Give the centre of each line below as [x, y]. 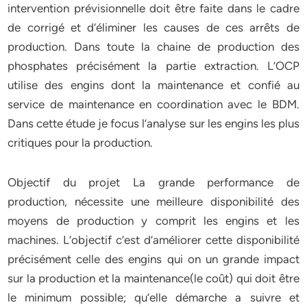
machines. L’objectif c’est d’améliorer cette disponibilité [153, 240]
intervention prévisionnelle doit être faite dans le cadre [153, 8]
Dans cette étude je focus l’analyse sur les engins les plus [153, 123]
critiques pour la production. [81, 143]
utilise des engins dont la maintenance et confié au [153, 85]
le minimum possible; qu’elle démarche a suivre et [153, 297]
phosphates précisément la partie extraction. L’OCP [153, 66]
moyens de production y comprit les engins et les [153, 221]
